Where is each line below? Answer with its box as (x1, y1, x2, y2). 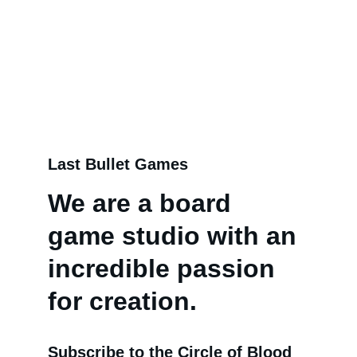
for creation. (48, 287, 197, 316)
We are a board (48, 189, 238, 218)
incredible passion (48, 254, 282, 283)
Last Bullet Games (48, 155, 188, 173)
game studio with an (48, 222, 304, 250)
